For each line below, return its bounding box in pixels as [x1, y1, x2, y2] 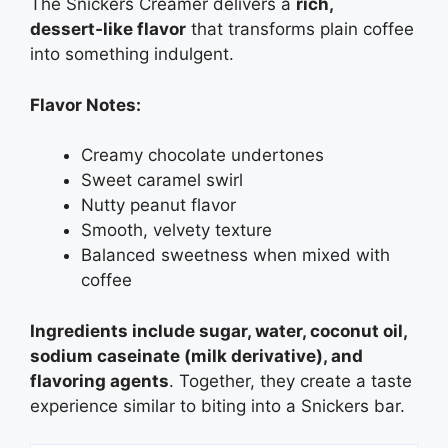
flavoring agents [30, 370, 169, 391]
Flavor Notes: [30, 94, 141, 115]
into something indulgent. [30, 44, 234, 65]
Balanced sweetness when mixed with [81, 245, 390, 266]
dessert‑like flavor [30, 19, 186, 40]
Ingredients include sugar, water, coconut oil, [30, 320, 407, 341]
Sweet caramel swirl [81, 170, 243, 191]
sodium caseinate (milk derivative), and [30, 345, 363, 366]
